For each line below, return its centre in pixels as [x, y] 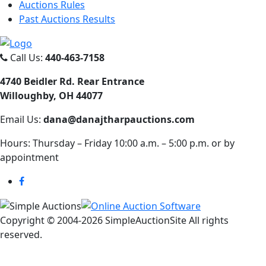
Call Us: [26, 58]
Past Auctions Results [67, 19]
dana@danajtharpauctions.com [119, 120]
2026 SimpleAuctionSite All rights [155, 221]
